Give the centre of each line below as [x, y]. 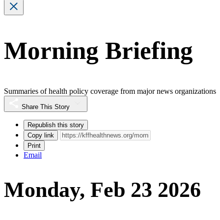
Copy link [41, 135]
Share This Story [46, 107]
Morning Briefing [98, 51]
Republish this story [56, 125]
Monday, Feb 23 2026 [102, 190]
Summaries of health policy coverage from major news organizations [110, 91]
